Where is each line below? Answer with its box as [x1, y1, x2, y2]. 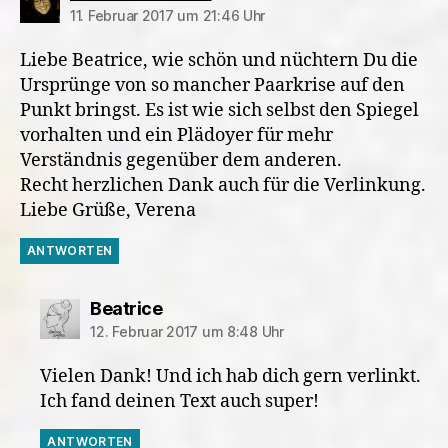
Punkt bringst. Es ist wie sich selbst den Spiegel [20, 99, 419, 122]
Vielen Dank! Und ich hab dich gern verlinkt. [40, 365, 422, 388]
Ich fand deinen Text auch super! [40, 390, 320, 413]
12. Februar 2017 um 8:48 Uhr [90, 323, 284, 340]
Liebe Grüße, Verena [20, 199, 196, 222]
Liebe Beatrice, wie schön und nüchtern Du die [20, 49, 418, 72]
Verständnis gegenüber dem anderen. [20, 149, 342, 172]
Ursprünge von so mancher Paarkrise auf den [20, 74, 405, 97]
